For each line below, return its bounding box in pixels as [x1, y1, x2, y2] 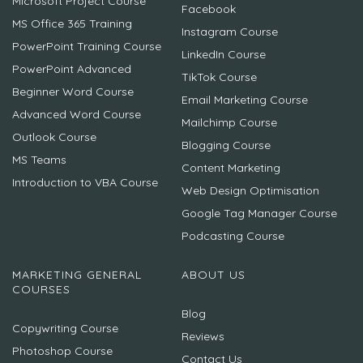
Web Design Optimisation [181, 183, 319, 199]
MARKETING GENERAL [12, 267, 142, 283]
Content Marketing [181, 160, 280, 176]
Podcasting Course [181, 228, 284, 244]
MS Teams [12, 152, 66, 168]
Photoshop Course [12, 344, 113, 359]
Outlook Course [12, 130, 96, 145]
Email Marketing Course [181, 92, 308, 108]
